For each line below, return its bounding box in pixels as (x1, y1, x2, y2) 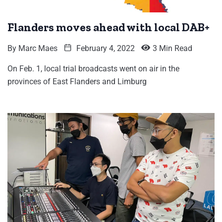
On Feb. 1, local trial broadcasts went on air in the (7, 64, 179, 74)
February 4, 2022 (74, 44, 135, 54)
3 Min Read (153, 44, 192, 54)
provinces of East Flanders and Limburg (7, 77, 147, 87)
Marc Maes (18, 44, 57, 54)
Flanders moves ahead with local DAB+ (7, 20, 210, 35)
